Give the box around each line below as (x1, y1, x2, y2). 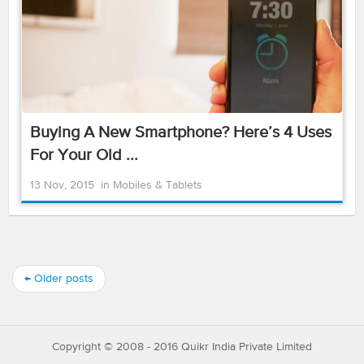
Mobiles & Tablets (113, 180, 202, 191)
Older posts (31, 273, 93, 284)
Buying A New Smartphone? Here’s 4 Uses (30, 124, 331, 141)
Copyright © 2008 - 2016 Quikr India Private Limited (52, 341, 312, 353)
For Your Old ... (30, 147, 138, 164)
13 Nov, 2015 (30, 180, 94, 191)
